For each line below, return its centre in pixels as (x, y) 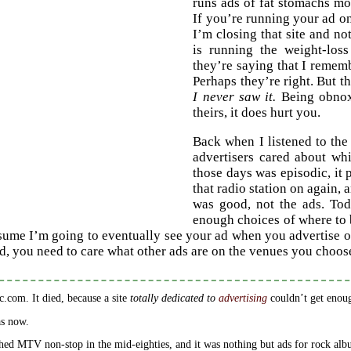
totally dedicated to (174, 298)
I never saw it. (235, 96)
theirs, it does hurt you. (257, 112)
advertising (242, 298)
